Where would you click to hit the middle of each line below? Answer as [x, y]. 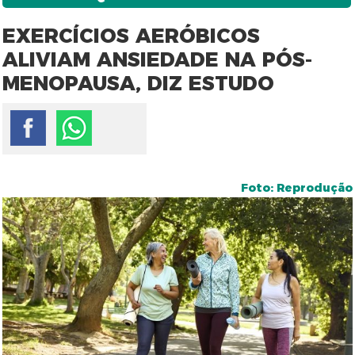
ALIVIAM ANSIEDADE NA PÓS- [158, 59]
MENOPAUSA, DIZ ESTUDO [139, 83]
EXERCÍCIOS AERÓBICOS [132, 36]
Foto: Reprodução [296, 188]
